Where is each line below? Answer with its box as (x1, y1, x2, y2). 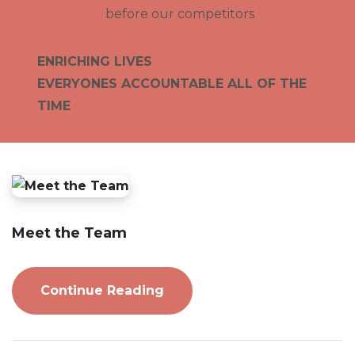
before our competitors (105, 6, 254, 22)
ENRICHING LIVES (37, 54, 152, 70)
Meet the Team (12, 223, 127, 242)
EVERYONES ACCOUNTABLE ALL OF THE (37, 76, 307, 92)
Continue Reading (40, 282, 164, 298)
